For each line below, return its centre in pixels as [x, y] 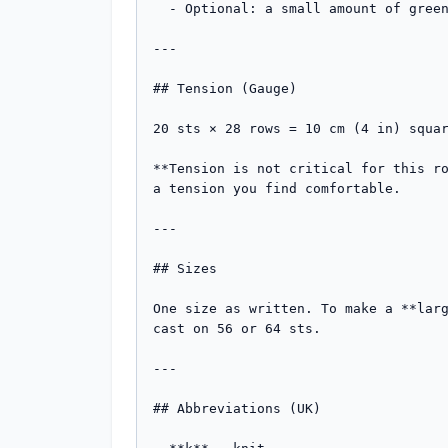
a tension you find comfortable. [277, 188]
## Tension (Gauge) [225, 88]
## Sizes [185, 268]
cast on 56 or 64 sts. [237, 328]
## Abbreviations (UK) [237, 408]
